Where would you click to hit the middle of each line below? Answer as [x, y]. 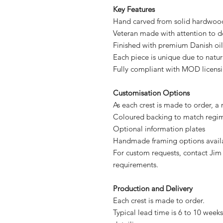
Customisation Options [151, 93]
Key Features [134, 9]
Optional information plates [159, 129]
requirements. [136, 165]
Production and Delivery [153, 189]
